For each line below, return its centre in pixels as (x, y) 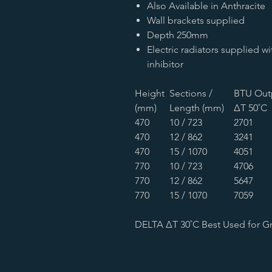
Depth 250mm (178, 35)
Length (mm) (197, 108)
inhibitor (165, 64)
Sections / (191, 93)
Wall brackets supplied (196, 20)
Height (150, 93)
